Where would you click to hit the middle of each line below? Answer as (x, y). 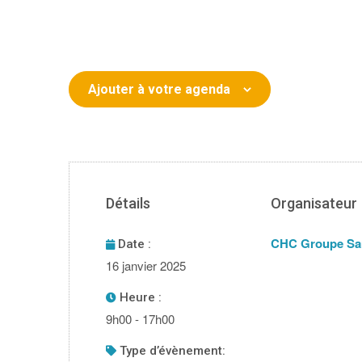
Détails (128, 204)
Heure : (139, 298)
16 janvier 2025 (146, 266)
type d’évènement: (176, 351)
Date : (133, 244)
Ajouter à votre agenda (160, 90)
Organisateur (314, 204)
